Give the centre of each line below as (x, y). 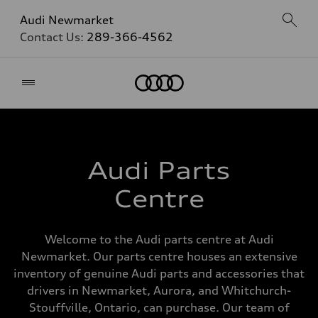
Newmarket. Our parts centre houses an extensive (159, 256)
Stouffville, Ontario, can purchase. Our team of (159, 307)
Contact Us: (53, 37)
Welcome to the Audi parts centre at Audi (159, 239)
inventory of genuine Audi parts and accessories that (159, 273)
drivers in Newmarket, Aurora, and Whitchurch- (159, 290)
